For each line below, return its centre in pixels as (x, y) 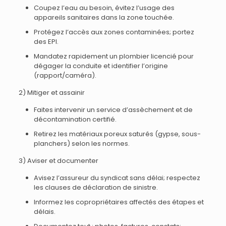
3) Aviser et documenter (58, 161)
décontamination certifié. (75, 119)
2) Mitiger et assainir (51, 93)
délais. (44, 212)
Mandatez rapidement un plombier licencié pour (114, 56)
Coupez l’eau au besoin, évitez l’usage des (104, 8)
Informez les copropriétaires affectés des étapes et (119, 202)
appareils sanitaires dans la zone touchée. (104, 17)
